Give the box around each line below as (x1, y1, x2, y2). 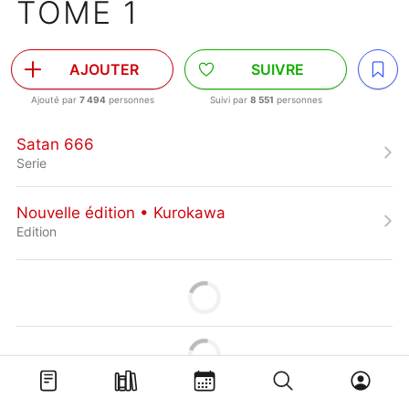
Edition (16, 223, 57, 239)
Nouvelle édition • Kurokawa (16, 203, 225, 222)
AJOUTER (69, 60, 139, 79)
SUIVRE (251, 60, 304, 79)
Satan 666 (16, 134, 94, 153)
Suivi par (209, 94, 250, 105)
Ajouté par (30, 94, 79, 105)
